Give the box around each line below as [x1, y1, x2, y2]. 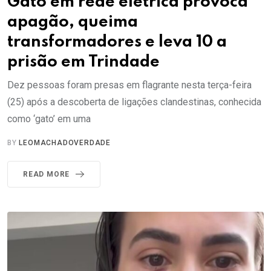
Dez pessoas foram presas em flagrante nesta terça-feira [7, 79, 252, 91]
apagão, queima [7, 13, 138, 30]
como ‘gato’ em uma [7, 113, 91, 125]
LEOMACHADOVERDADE [19, 138, 111, 147]
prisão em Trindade [7, 53, 160, 70]
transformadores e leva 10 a [7, 33, 227, 50]
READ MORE [23, 169, 70, 178]
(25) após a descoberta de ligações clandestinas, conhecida [7, 96, 261, 108]
